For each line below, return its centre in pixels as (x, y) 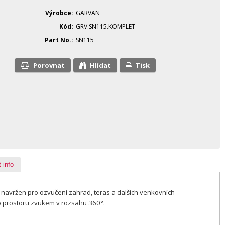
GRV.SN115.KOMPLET (105, 26)
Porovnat (51, 65)
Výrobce (58, 13)
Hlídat (103, 65)
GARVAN (88, 13)
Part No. (58, 40)
